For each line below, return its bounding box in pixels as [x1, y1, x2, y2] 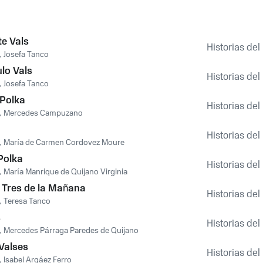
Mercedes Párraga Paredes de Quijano [4, 225, 139, 237]
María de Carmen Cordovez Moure [4, 137, 124, 149]
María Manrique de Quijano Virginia [4, 166, 127, 178]
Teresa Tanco [4, 195, 50, 207]
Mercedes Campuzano [4, 107, 83, 119]
